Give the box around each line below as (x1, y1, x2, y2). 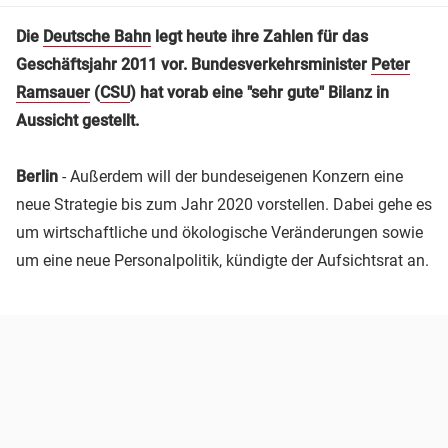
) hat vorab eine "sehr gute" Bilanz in (130, 82, 389, 102)
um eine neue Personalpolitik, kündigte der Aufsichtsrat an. (16, 250, 429, 270)
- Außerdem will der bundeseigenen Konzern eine (58, 166, 403, 186)
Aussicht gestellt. (16, 110, 139, 130)
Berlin (16, 166, 58, 186)
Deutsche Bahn (43, 26, 151, 46)
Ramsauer (16, 82, 90, 102)
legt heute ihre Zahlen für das (151, 26, 368, 46)
